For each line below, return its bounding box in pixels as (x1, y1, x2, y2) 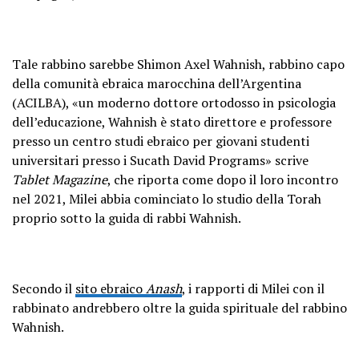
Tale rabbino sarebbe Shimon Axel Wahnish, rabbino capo (12, 54, 345, 73)
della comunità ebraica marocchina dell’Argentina (12, 74, 301, 92)
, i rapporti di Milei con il (182, 279, 325, 297)
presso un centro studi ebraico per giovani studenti (12, 131, 309, 150)
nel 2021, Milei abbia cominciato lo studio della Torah (12, 189, 321, 208)
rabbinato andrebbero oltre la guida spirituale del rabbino (12, 298, 347, 317)
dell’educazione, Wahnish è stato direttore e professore (12, 112, 332, 131)
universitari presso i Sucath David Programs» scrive (12, 151, 309, 169)
